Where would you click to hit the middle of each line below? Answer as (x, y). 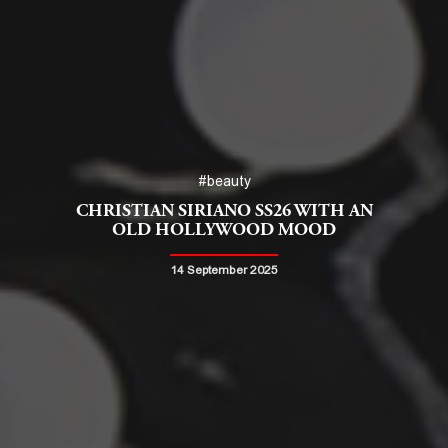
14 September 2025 (224, 269)
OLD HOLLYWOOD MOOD (224, 229)
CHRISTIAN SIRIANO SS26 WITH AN (224, 210)
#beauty (224, 180)
